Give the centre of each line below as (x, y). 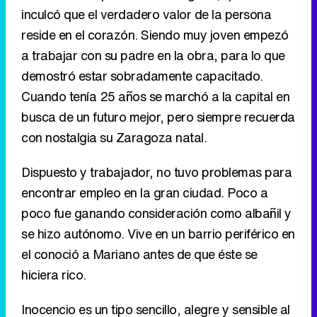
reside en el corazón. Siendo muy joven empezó (155, 35)
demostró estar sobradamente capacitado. (142, 76)
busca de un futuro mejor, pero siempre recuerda (158, 117)
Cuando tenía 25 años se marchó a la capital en (155, 97)
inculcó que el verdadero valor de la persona (146, 15)
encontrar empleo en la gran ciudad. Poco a (144, 193)
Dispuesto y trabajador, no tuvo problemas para (156, 172)
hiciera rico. (54, 275)
